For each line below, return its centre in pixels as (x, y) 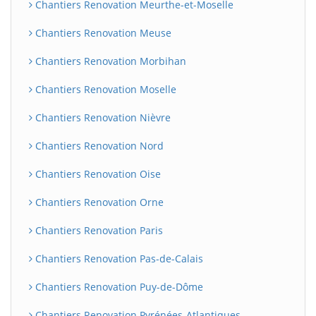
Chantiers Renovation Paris (98, 230)
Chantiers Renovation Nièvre (102, 117)
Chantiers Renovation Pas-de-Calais (118, 259)
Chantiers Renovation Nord (98, 146)
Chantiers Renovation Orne (98, 202)
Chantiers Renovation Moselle (104, 89)
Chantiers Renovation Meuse (102, 33)
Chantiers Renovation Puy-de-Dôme (118, 287)
